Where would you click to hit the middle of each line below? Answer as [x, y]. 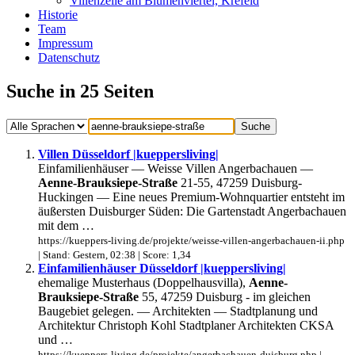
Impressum [65, 43]
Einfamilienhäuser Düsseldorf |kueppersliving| [162, 268]
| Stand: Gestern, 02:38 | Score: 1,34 [115, 254]
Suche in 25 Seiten [80, 91]
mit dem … [66, 225]
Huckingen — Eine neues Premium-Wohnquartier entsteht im [191, 197]
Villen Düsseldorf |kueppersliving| [128, 154]
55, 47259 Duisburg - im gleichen [225, 296]
